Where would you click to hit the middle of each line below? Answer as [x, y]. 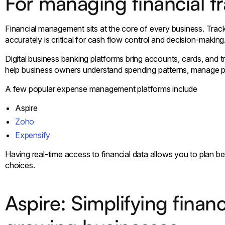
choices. [20, 165]
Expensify [33, 135]
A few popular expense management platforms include [101, 89]
